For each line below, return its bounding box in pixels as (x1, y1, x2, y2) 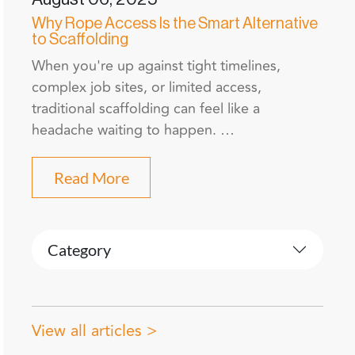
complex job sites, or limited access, (32, 76, 261, 99)
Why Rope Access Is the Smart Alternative (32, 16, 318, 32)
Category (48, 240, 111, 260)
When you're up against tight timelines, (32, 55, 281, 78)
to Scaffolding (32, 32, 128, 48)
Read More (53, 168, 129, 188)
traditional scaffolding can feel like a (32, 97, 260, 120)
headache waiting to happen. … (32, 119, 235, 142)
